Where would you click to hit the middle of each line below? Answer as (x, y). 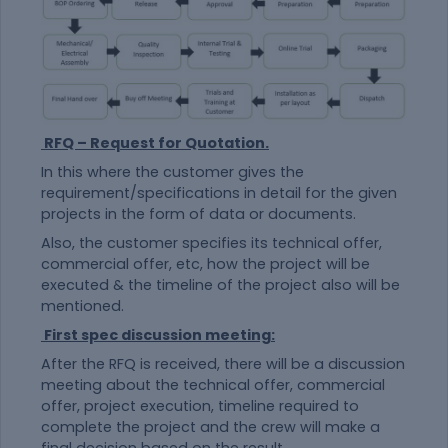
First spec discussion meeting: (158, 335)
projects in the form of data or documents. (198, 214)
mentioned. (82, 306)
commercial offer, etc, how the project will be (205, 264)
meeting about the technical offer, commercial (213, 385)
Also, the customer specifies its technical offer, (211, 243)
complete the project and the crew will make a (210, 427)
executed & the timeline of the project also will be (220, 285)
